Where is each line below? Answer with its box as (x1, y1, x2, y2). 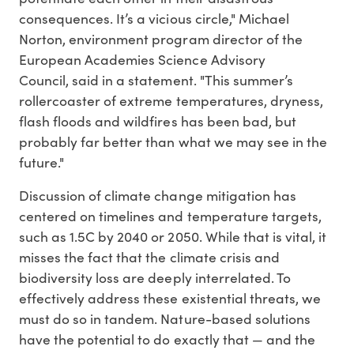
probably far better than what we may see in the (19, 132, 327, 152)
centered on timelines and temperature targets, (19, 206, 322, 226)
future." (19, 153, 65, 172)
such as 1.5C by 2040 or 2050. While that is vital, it (19, 227, 327, 247)
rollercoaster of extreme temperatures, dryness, (19, 91, 323, 111)
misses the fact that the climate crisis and (19, 247, 280, 267)
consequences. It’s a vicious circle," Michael (19, 9, 289, 28)
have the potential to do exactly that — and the (19, 330, 315, 349)
